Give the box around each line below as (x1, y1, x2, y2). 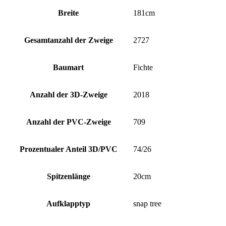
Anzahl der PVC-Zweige (26, 118, 111, 127)
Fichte (133, 63, 153, 72)
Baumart (53, 63, 84, 72)
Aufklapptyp (46, 199, 90, 208)
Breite (58, 9, 79, 18)
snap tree (133, 199, 161, 208)
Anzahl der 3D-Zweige (29, 90, 107, 99)
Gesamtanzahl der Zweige (24, 36, 113, 45)
